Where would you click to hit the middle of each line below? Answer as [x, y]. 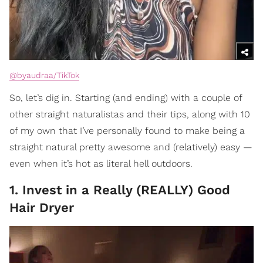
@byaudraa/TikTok [44, 75]
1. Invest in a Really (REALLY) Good [120, 190]
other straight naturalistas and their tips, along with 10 [130, 114]
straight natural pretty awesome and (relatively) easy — [131, 147]
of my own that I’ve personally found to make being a [127, 130]
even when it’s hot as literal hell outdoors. [101, 163]
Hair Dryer [42, 207]
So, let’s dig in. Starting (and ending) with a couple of [126, 97]
